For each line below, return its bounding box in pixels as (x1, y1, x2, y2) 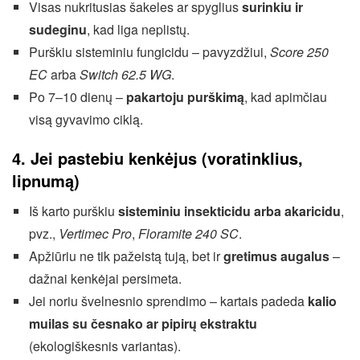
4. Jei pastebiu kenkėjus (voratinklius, (12, 146, 303, 170)
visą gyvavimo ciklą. (28, 110, 143, 129)
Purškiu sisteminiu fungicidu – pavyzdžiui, (28, 43, 270, 61)
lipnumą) (12, 169, 80, 192)
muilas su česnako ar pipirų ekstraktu (28, 314, 257, 333)
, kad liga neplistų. (86, 20, 190, 39)
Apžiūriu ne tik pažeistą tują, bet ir (28, 247, 223, 265)
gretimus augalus (223, 247, 329, 265)
